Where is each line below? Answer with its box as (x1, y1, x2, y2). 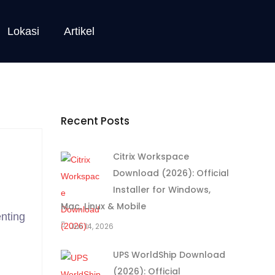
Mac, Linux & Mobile (60, 200, 146, 212)
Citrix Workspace (112, 150, 189, 163)
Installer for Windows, (112, 184, 211, 196)
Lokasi (7, 25, 39, 37)
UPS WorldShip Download (112, 249, 225, 261)
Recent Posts (60, 114, 130, 128)
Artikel (63, 25, 95, 37)
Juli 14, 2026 (69, 221, 114, 231)
